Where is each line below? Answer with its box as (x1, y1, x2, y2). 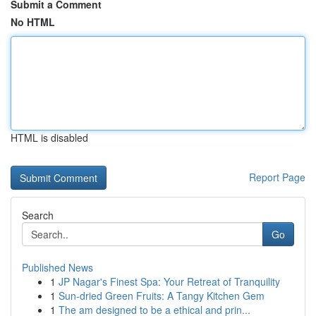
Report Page (249, 170, 305, 184)
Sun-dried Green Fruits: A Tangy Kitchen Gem (59, 288, 265, 303)
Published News (22, 260, 93, 274)
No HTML (11, 15, 55, 29)
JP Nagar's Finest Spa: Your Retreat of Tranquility (59, 274, 280, 288)
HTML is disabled (11, 130, 88, 145)
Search (22, 208, 54, 222)
